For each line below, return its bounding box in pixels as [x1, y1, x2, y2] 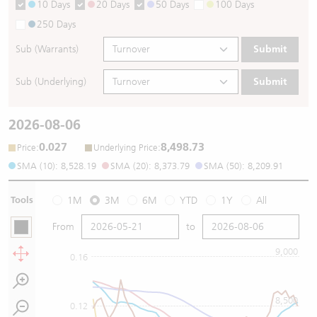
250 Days [37, 18, 76, 30]
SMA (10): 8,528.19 [17, 160, 96, 171]
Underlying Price [93, 142, 158, 153]
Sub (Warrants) [16, 43, 79, 56]
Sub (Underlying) [16, 76, 86, 88]
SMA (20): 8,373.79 [110, 160, 190, 171]
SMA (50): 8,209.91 [204, 160, 283, 171]
